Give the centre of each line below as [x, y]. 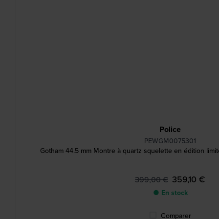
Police [170, 129]
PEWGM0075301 [170, 141]
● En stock [170, 193]
